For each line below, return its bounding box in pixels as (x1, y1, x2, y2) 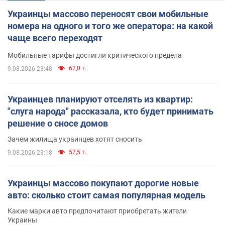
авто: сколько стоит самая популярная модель (8, 190, 205, 201)
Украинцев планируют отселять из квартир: (8, 94, 193, 105)
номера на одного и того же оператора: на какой (8, 21, 213, 32)
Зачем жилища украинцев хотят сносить (8, 135, 142, 144)
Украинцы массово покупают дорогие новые (8, 178, 199, 189)
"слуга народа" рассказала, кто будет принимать (8, 106, 213, 117)
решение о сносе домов (8, 118, 108, 129)
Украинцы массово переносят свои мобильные (8, 9, 208, 20)
